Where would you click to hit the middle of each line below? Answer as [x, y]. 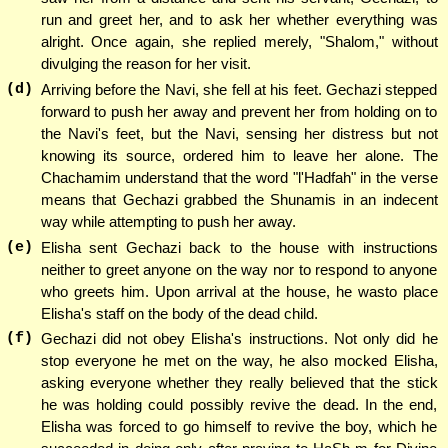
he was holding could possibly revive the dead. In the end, [239, 405]
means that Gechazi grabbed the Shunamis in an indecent [239, 199]
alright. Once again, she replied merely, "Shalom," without [239, 42]
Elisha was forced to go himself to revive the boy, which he [239, 427]
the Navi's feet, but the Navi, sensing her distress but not [239, 133]
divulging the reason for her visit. [145, 64]
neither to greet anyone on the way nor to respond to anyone [239, 269]
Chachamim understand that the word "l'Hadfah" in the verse [239, 177]
